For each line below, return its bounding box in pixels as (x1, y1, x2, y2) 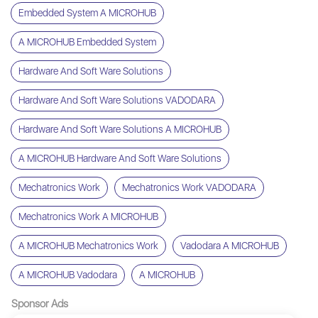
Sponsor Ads (11, 297, 68, 311)
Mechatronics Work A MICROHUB (18, 211, 158, 223)
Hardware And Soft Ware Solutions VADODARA (18, 94, 216, 106)
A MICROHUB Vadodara (18, 269, 117, 281)
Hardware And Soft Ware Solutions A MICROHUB (18, 124, 221, 136)
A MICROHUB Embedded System (18, 36, 156, 48)
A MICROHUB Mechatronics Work (18, 240, 158, 252)
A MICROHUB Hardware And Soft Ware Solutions (18, 153, 221, 165)
